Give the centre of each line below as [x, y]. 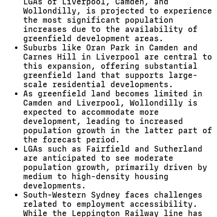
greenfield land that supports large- [110, 75]
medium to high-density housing [96, 177]
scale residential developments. [98, 85]
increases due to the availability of [110, 29]
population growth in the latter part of [118, 131]
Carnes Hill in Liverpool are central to [118, 57]
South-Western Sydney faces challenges [113, 195]
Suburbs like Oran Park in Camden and [110, 48]
